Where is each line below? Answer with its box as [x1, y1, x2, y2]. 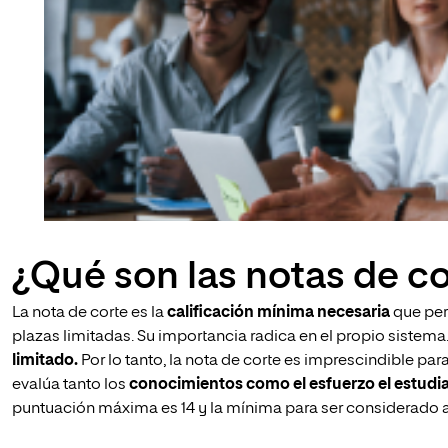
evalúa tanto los [12, 377, 129, 393]
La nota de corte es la [12, 305, 167, 321]
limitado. [12, 353, 78, 369]
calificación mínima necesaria [167, 305, 390, 321]
